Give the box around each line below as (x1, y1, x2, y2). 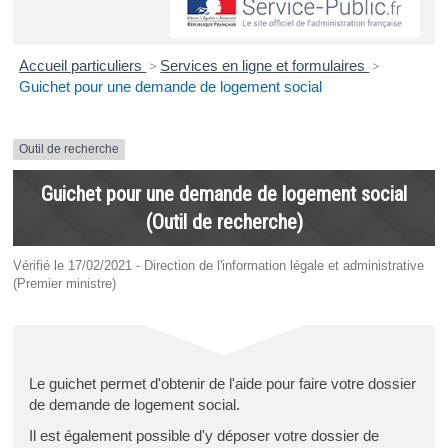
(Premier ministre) (12, 275, 116, 291)
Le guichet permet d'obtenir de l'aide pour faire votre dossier (28, 374, 416, 392)
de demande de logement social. (28, 395, 240, 413)
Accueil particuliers (19, 57, 147, 75)
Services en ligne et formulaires (160, 57, 370, 75)
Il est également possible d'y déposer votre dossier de (28, 427, 379, 444)
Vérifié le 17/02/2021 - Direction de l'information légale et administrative (12, 257, 424, 273)
